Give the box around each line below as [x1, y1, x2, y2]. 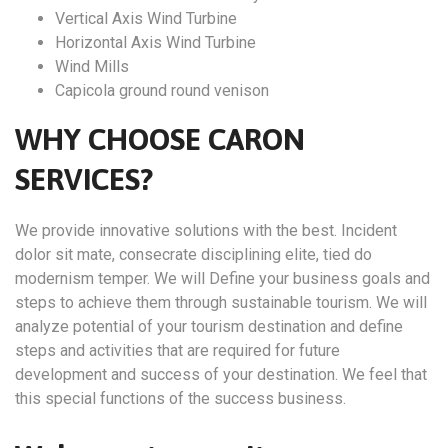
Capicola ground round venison [55, 81, 269, 101]
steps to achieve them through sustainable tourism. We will [15, 293, 427, 313]
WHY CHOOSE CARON [15, 122, 305, 157]
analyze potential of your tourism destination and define [15, 317, 403, 337]
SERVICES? [15, 162, 153, 197]
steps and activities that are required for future [15, 341, 340, 361]
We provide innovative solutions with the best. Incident [15, 221, 397, 241]
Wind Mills [55, 57, 129, 77]
